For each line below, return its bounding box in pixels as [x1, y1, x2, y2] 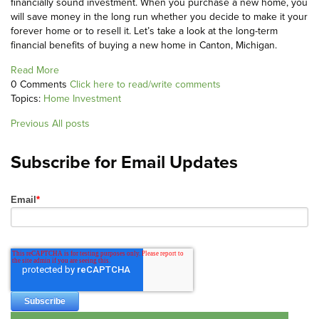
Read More [11, 63, 59, 78]
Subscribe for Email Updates [11, 149, 238, 176]
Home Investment [43, 91, 121, 107]
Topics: [11, 91, 43, 107]
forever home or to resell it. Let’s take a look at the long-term [11, 23, 278, 39]
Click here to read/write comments [70, 77, 221, 93]
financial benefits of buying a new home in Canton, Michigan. [11, 38, 277, 53]
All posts [52, 116, 90, 132]
